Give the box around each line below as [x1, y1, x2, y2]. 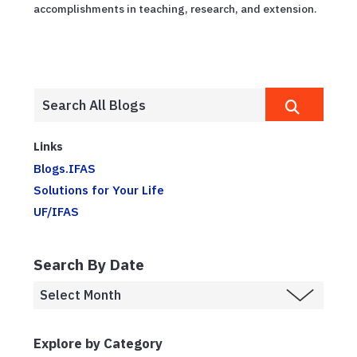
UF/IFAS [33, 203, 79, 220]
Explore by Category [33, 335, 163, 353]
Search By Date [33, 253, 144, 274]
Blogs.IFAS [33, 160, 96, 177]
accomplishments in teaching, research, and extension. [33, 2, 317, 17]
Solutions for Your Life [33, 182, 164, 198]
